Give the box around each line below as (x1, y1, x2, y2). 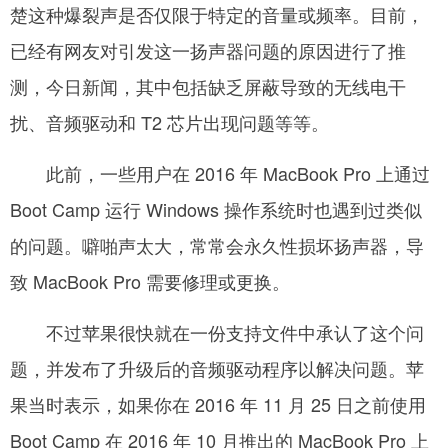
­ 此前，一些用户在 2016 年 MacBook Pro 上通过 (10, 159, 430, 186)
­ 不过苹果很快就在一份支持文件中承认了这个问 (10, 318, 424, 345)
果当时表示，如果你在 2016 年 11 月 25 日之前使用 (10, 390, 426, 417)
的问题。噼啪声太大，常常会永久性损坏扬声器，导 (10, 231, 424, 258)
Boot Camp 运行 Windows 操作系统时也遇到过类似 (10, 195, 422, 222)
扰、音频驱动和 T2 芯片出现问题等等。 (10, 108, 329, 135)
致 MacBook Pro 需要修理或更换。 (10, 267, 290, 294)
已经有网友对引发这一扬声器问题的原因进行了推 (10, 36, 406, 63)
